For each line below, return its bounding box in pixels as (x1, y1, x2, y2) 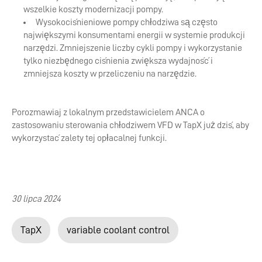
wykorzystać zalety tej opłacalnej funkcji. (12, 133, 167, 143)
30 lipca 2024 (12, 194, 61, 204)
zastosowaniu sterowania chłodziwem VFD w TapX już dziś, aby (12, 120, 249, 130)
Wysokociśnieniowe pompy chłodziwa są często (36, 18, 218, 27)
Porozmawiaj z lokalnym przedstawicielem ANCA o (12, 108, 205, 118)
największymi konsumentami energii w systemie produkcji (23, 30, 245, 40)
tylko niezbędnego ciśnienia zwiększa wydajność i (23, 56, 213, 66)
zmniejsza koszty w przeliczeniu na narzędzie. (23, 69, 196, 79)
